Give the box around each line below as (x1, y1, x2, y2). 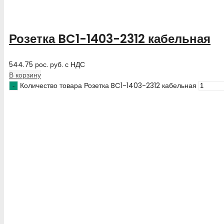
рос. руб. (35, 59, 63, 70)
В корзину (9, 70, 41, 80)
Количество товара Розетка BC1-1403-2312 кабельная (20, 80, 196, 91)
